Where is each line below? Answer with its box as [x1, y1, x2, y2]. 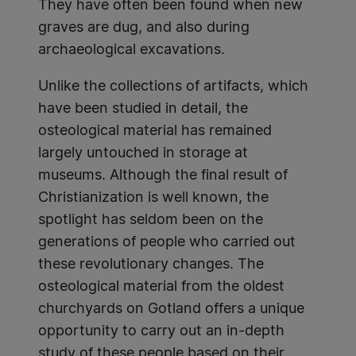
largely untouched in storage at [38, 146, 248, 161]
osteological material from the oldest [38, 280, 284, 294]
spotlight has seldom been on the [38, 213, 263, 227]
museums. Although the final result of [38, 168, 288, 183]
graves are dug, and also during [38, 21, 250, 35]
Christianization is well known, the [38, 191, 269, 205]
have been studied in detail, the [38, 102, 248, 116]
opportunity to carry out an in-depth [38, 324, 284, 339]
